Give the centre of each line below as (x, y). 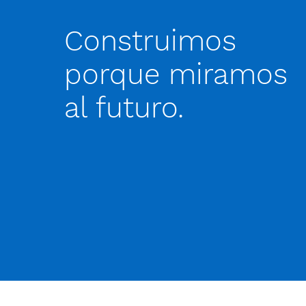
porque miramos (176, 74)
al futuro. (124, 108)
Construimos (150, 41)
